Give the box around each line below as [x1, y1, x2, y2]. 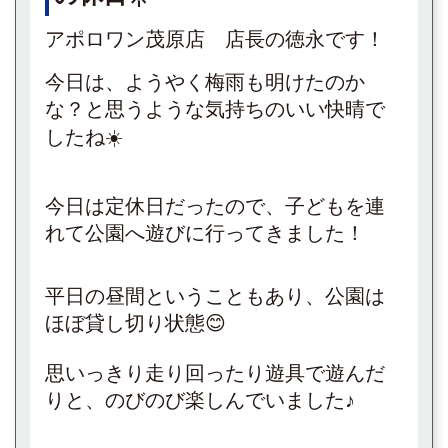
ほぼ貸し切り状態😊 [45, 312, 226, 334]
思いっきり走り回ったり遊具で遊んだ [45, 362, 385, 384]
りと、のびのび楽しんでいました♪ [45, 389, 355, 411]
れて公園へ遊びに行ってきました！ [45, 222, 365, 244]
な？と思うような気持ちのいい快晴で [45, 98, 385, 120]
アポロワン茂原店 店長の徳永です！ [45, 28, 385, 50]
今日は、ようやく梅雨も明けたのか [45, 71, 365, 93]
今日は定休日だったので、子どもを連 [45, 195, 385, 217]
